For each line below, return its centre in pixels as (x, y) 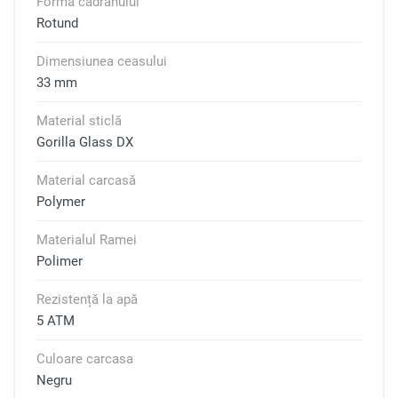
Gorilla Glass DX (85, 142)
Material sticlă (79, 121)
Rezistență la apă (87, 299)
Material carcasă (86, 180)
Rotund (57, 23)
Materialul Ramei (87, 240)
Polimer (60, 261)
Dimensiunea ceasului (102, 61)
